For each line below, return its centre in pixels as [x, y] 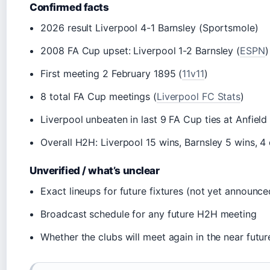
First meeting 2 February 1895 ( [111, 73]
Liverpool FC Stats [199, 96]
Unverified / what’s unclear [95, 170]
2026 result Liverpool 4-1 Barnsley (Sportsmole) [149, 27]
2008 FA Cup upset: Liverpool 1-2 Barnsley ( [140, 50]
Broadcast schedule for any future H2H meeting [149, 214]
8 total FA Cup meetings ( [99, 96]
